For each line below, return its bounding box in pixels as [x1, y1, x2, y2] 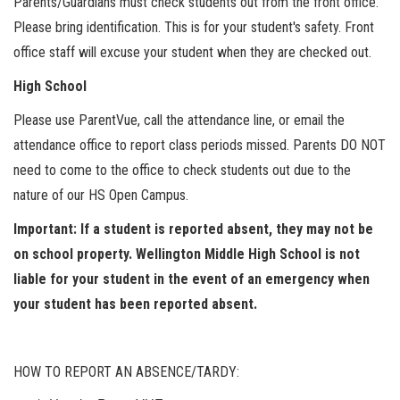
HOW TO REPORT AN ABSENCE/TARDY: [13, 363, 239, 380]
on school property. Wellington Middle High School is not [13, 246, 360, 262]
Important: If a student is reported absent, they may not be [13, 221, 373, 237]
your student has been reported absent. [13, 296, 257, 312]
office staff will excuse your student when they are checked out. [13, 44, 375, 61]
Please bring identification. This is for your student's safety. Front [13, 19, 374, 36]
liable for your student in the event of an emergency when [13, 271, 370, 287]
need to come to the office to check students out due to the [13, 162, 351, 179]
